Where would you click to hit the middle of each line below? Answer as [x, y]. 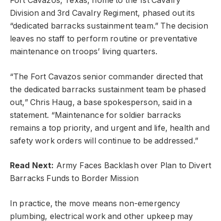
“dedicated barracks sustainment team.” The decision [109, 26]
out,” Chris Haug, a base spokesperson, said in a [101, 102]
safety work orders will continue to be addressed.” [104, 141]
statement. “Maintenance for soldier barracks [96, 115]
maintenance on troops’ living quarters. [84, 52]
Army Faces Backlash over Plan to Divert [132, 166]
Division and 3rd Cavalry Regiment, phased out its [102, 13]
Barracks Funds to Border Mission [74, 179]
